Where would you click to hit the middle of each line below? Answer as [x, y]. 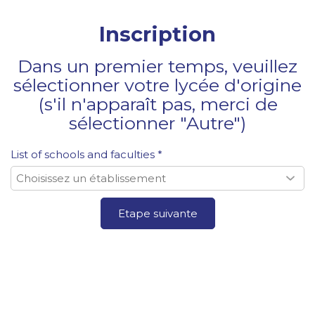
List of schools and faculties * [86, 155]
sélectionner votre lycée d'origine [157, 85]
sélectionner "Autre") [157, 123]
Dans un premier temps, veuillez [157, 66]
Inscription [157, 34]
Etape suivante [157, 213]
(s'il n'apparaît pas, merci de [157, 104]
